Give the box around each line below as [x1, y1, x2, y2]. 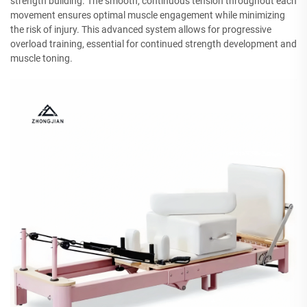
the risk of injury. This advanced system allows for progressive [10, 24, 271, 36]
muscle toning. [10, 53, 73, 64]
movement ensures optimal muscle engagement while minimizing [10, 10, 285, 21]
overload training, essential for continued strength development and [10, 38, 297, 50]
